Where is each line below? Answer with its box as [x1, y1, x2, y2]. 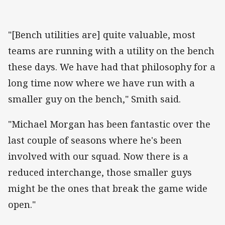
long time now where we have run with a [8, 76, 195, 89]
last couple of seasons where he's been [8, 134, 182, 147]
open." [8, 198, 36, 211]
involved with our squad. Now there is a [8, 150, 188, 163]
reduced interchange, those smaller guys [8, 166, 192, 179]
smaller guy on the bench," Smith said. [8, 92, 181, 105]
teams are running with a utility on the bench [8, 44, 214, 57]
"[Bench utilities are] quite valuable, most [8, 28, 195, 41]
